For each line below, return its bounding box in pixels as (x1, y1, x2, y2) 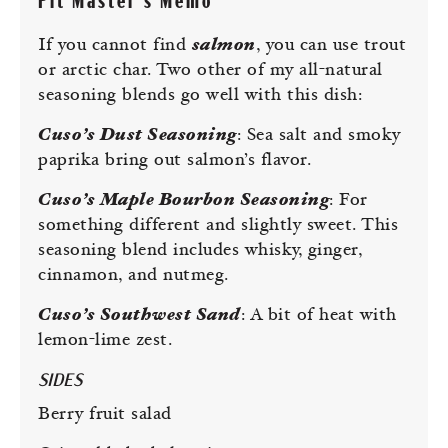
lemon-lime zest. (38, 332, 172, 350)
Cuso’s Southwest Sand (38, 307, 241, 325)
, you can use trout (255, 37, 406, 55)
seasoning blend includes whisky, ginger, (38, 242, 362, 260)
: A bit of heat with (240, 307, 397, 325)
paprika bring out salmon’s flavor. (38, 152, 311, 170)
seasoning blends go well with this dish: (38, 87, 362, 105)
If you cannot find (38, 37, 192, 55)
